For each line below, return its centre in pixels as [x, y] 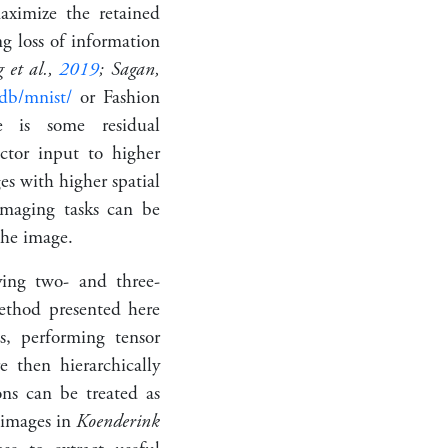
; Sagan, [130, 70]
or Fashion [116, 98]
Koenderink [118, 422]
